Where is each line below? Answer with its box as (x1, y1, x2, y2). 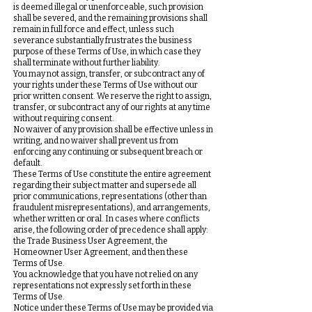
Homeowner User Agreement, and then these (13, 247, 188, 257)
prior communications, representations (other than (13, 192, 207, 201)
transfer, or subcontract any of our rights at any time (13, 102, 210, 112)
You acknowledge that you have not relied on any (13, 270, 198, 279)
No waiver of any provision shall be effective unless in (13, 125, 213, 134)
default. (13, 158, 42, 168)
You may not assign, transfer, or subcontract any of (13, 69, 205, 79)
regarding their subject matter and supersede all (13, 180, 196, 190)
